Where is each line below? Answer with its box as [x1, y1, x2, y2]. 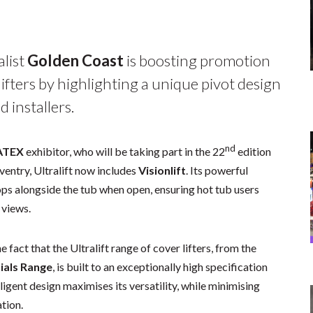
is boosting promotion [124, 51, 271, 70]
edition [235, 145, 272, 159]
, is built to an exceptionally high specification [52, 260, 268, 274]
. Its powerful [186, 163, 249, 177]
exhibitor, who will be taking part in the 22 [24, 145, 226, 159]
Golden [27, 51, 80, 70]
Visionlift [138, 163, 187, 177]
